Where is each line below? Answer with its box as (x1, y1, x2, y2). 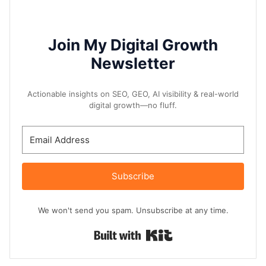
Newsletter (91, 54, 175, 73)
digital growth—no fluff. (89, 100, 177, 110)
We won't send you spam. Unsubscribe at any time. (37, 205, 229, 216)
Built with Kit (172, 226, 230, 239)
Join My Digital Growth (48, 36, 218, 55)
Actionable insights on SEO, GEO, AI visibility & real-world (27, 89, 239, 99)
